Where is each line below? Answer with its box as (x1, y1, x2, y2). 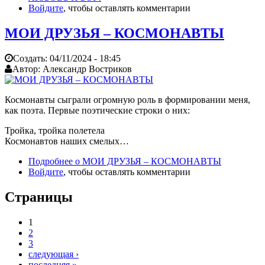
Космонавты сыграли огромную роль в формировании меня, (5, 94, 250, 105)
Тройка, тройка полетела (5, 125, 105, 135)
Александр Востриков (43, 63, 132, 74)
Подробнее (28, 156, 73, 166)
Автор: (12, 63, 43, 74)
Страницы (5, 189, 73, 205)
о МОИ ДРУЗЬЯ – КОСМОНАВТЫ (73, 156, 221, 166)
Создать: (13, 53, 50, 63)
